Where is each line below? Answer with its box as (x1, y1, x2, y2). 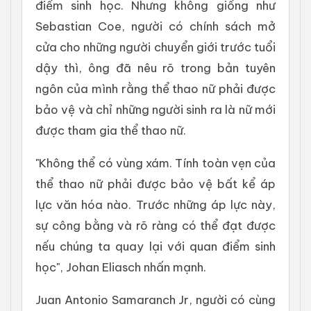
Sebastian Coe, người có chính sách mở (35, 19, 276, 34)
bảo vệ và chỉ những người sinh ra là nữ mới (35, 102, 276, 117)
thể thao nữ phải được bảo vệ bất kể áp (35, 176, 276, 192)
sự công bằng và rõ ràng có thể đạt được (35, 218, 276, 233)
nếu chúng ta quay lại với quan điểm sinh (35, 239, 276, 254)
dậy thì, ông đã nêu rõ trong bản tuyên (35, 60, 276, 76)
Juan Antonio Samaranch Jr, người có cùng (35, 292, 276, 308)
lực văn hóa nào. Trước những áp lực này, (35, 197, 276, 212)
